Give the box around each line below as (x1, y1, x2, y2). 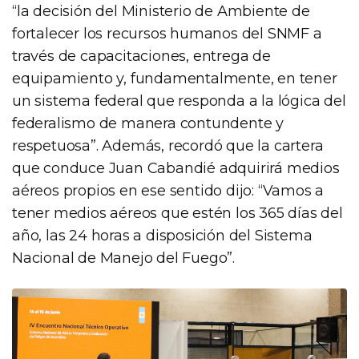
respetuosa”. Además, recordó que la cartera (12, 136, 324, 155)
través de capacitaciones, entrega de (12, 46, 271, 65)
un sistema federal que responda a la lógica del (12, 91, 346, 110)
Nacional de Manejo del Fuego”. (12, 248, 235, 267)
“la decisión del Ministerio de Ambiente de (12, 2, 310, 20)
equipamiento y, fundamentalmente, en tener (12, 69, 337, 87)
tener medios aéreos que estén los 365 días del (12, 204, 343, 222)
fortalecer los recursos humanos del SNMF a (12, 24, 322, 42)
